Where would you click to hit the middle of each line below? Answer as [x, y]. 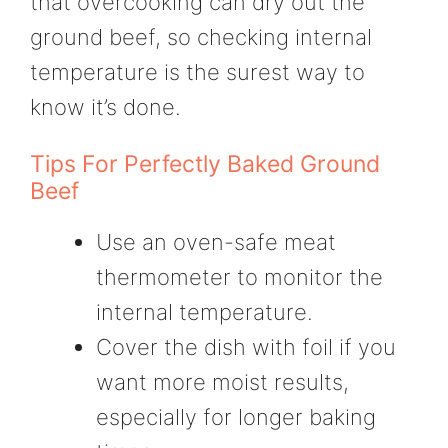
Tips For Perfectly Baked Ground [205, 163]
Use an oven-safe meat [216, 241]
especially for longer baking [236, 416]
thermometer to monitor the [239, 276]
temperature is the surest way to [197, 71]
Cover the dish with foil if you [246, 346]
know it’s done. [105, 106]
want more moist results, [222, 381]
